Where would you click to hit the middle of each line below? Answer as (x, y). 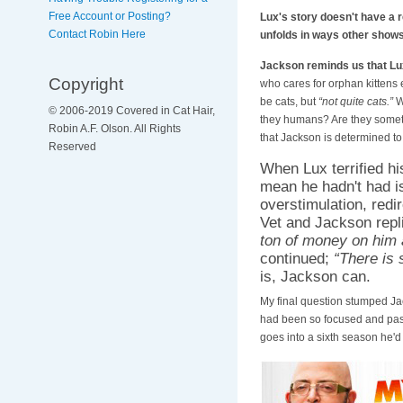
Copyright (85, 83)
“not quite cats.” (357, 102)
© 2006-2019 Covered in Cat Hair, (131, 111)
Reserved (72, 147)
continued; (296, 258)
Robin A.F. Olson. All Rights (114, 129)
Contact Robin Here (97, 34)
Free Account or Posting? (109, 16)
